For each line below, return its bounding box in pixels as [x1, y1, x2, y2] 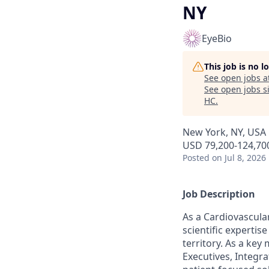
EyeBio [202, 32, 232, 45]
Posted [183, 152, 210, 163]
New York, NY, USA [183, 125, 266, 139]
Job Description [183, 187, 255, 201]
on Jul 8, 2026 [212, 152, 266, 163]
